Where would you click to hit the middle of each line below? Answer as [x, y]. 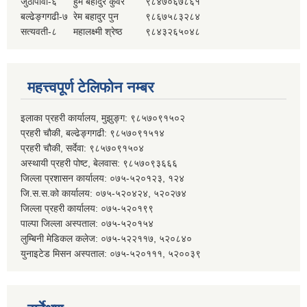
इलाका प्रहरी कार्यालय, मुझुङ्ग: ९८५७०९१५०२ [103, 118]
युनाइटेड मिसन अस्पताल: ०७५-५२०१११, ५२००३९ [111, 253]
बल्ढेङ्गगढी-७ [44, 16]
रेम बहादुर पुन [96, 16]
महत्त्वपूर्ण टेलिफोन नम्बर [91, 87]
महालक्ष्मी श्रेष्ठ [98, 31]
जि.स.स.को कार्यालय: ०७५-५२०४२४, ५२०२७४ [103, 193]
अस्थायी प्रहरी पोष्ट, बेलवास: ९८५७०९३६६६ [99, 163]
